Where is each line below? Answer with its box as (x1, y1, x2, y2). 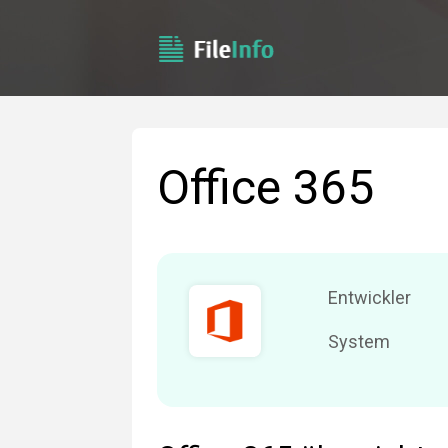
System (327, 331, 390, 352)
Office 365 (157, 159, 374, 216)
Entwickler (327, 287, 411, 308)
